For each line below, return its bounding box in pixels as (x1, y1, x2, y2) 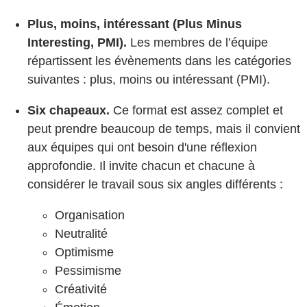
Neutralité (55, 226, 108, 241)
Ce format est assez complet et (110, 103, 283, 117)
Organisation (55, 208, 125, 222)
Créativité (55, 282, 107, 296)
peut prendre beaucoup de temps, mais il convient (27, 121, 300, 136)
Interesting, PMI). (27, 35, 127, 49)
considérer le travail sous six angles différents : (27, 177, 283, 191)
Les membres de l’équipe (127, 35, 268, 49)
